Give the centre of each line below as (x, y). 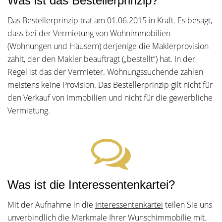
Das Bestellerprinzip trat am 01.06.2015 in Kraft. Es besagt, (110, 20)
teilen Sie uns (188, 205)
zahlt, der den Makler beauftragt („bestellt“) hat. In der (101, 59)
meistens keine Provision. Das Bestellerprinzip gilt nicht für (110, 85)
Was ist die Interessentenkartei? (91, 185)
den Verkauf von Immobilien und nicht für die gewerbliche (110, 98)
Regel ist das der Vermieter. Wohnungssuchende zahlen (105, 72)
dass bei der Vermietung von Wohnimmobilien (89, 33)
